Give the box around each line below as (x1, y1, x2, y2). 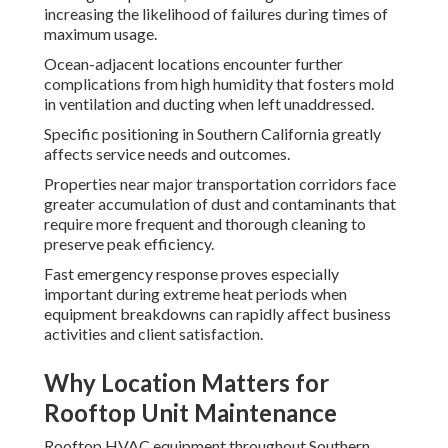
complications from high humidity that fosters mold (44, 74, 394, 94)
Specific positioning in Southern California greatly (44, 124, 381, 144)
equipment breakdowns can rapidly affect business (44, 304, 391, 324)
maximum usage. (44, 24, 157, 44)
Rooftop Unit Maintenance (44, 398, 337, 428)
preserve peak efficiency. (44, 234, 214, 254)
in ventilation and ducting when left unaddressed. (44, 94, 374, 114)
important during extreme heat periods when (44, 284, 347, 304)
